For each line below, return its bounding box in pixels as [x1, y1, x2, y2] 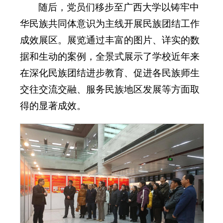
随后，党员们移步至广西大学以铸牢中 [38, 1, 200, 12]
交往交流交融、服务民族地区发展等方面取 [20, 84, 200, 95]
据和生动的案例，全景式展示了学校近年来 [20, 51, 200, 62]
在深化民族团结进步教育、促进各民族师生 [20, 67, 200, 78]
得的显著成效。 [20, 100, 86, 111]
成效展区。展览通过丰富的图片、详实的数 [20, 34, 200, 45]
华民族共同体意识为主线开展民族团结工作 [20, 18, 200, 29]
